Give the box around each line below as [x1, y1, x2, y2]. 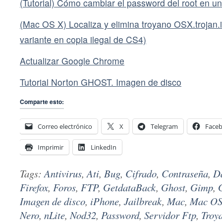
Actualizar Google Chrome [20, 55, 124, 67]
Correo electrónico [38, 122, 92, 131]
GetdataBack [103, 180, 156, 195]
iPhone [90, 194, 119, 209]
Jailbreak [124, 194, 162, 209]
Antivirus [44, 166, 82, 181]
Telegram [151, 122, 178, 131]
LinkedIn [91, 143, 116, 152]
